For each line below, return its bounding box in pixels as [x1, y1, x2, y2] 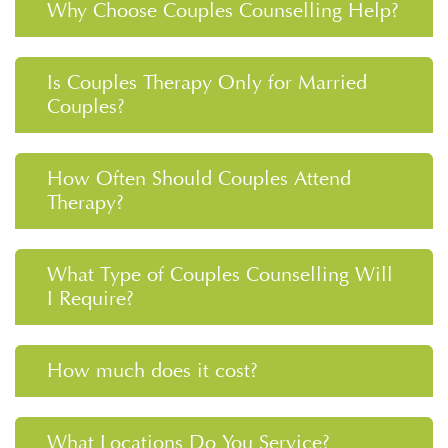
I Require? [47, 287, 134, 310]
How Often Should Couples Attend [47, 167, 351, 190]
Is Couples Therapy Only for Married [47, 71, 367, 94]
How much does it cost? [47, 359, 258, 382]
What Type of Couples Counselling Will [47, 263, 393, 286]
